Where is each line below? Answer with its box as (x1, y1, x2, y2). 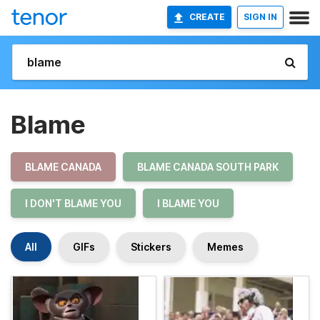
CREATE (189, 11, 225, 22)
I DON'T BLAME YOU (25, 197, 121, 209)
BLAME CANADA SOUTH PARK (137, 161, 279, 173)
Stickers (131, 241, 171, 253)
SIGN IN (244, 11, 277, 22)
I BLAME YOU (157, 197, 219, 209)
